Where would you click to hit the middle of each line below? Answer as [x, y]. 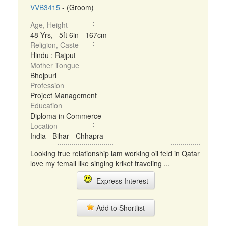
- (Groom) [77, 7]
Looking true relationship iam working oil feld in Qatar [115, 153]
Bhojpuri [43, 75]
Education [46, 105]
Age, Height [49, 25]
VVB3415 [45, 7]
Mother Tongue [55, 65]
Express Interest [120, 181]
